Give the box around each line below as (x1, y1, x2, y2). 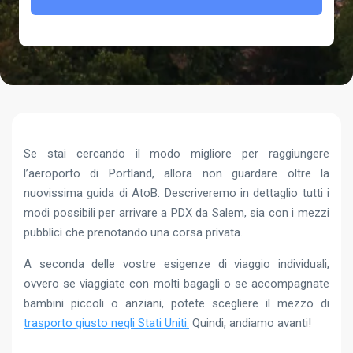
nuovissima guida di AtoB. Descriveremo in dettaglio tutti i (24, 186, 329, 200)
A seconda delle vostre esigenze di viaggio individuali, (24, 257, 329, 271)
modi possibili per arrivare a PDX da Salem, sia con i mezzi (24, 206, 329, 220)
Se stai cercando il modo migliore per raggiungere (24, 147, 329, 161)
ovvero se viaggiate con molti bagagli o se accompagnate (24, 277, 329, 291)
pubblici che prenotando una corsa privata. (24, 225, 243, 240)
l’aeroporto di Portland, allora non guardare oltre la (24, 166, 329, 180)
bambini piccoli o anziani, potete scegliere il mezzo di (24, 296, 329, 310)
